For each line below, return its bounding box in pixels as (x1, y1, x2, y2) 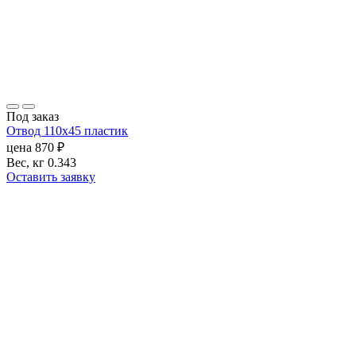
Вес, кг (6, 156, 44, 170)
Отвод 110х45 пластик (6, 124, 128, 138)
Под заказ (6, 110, 59, 124)
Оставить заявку (6, 170, 95, 184)
